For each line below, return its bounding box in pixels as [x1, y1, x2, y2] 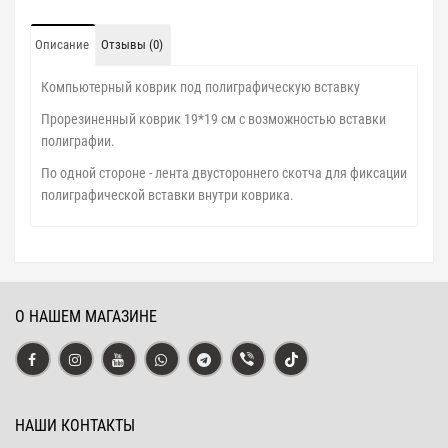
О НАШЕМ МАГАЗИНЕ [15, 306, 157, 326]
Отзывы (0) [101, 36, 163, 52]
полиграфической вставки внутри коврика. [41, 186, 294, 203]
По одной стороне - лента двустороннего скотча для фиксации [41, 164, 407, 181]
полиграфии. [41, 132, 115, 149]
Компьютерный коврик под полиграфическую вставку [41, 78, 360, 95]
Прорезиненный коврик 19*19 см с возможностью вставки [41, 110, 386, 127]
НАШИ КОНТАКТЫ [15, 415, 135, 435]
